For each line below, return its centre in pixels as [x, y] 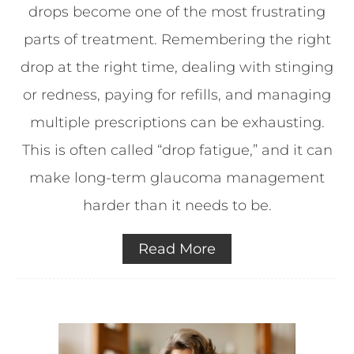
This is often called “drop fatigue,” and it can [177, 150]
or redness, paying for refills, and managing [177, 94]
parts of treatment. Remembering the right [177, 39]
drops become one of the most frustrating [177, 11]
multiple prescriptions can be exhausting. [177, 122]
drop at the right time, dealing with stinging [177, 67]
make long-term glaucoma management [177, 177]
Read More [177, 249]
